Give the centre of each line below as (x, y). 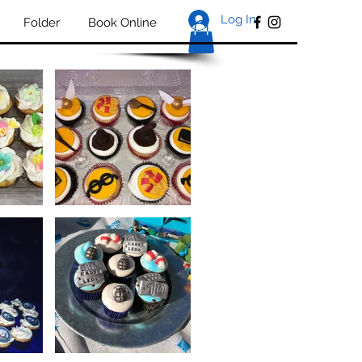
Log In (238, 19)
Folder (41, 23)
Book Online (122, 23)
